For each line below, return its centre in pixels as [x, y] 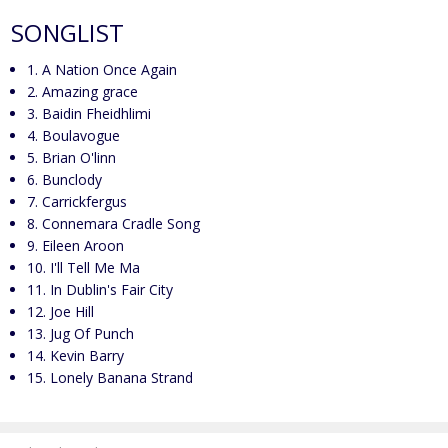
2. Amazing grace [83, 91]
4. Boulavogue [74, 135]
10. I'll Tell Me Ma [84, 267]
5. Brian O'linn [72, 157]
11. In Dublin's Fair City [100, 289]
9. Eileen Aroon [76, 245]
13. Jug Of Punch [81, 333]
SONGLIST [68, 32]
